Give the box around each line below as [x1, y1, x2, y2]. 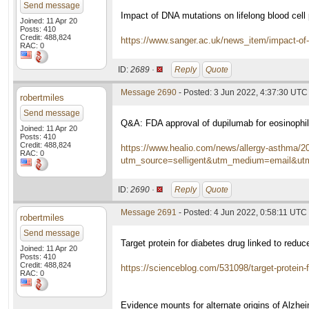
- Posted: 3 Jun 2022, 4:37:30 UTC [177, 88, 308, 97]
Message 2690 [121, 88, 177, 97]
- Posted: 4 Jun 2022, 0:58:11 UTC [177, 208, 307, 217]
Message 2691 [121, 208, 177, 217]
